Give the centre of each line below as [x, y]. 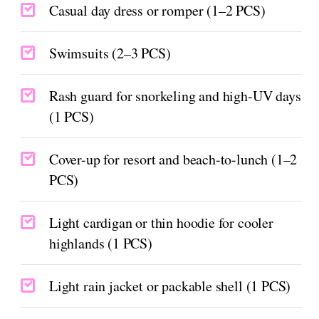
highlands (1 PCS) [101, 243]
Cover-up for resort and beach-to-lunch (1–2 [173, 159]
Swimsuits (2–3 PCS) [110, 53]
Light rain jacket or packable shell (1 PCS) [170, 286]
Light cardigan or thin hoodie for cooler [161, 222]
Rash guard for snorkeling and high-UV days [175, 95]
